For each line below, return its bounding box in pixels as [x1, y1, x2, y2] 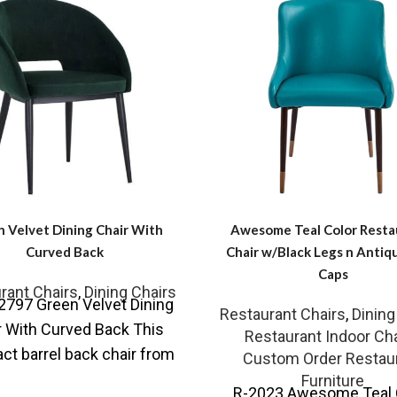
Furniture [301, 371, 364, 391]
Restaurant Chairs [219, 305, 346, 324]
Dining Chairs [84, 283, 176, 302]
